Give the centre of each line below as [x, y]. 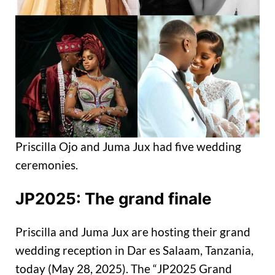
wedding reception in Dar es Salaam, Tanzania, [134, 250]
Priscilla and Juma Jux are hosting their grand [133, 232]
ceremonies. [47, 165]
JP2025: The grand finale [114, 199]
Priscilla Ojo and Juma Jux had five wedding [128, 146]
